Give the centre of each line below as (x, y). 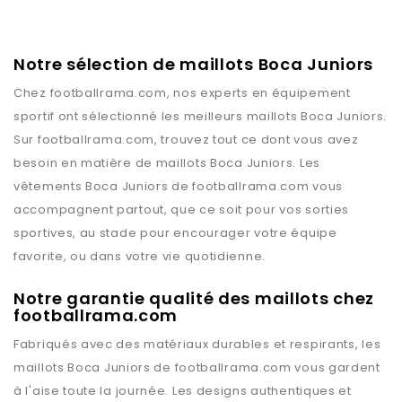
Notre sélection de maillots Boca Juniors (193, 65)
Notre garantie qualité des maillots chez (194, 299)
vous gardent (336, 368)
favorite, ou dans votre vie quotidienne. (140, 257)
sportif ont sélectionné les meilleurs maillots (157, 117)
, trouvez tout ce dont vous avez (257, 140)
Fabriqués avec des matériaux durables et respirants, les (197, 345)
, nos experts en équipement (258, 93)
